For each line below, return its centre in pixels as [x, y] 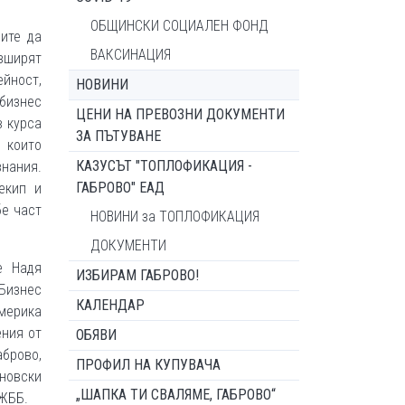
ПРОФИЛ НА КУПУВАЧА [148, 365]
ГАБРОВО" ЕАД [120, 188]
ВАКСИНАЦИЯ [131, 55]
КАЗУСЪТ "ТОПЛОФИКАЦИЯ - [164, 166]
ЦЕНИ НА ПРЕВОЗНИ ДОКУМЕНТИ [180, 114]
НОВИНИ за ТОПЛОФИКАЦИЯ [175, 217]
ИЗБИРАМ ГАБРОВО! [137, 275]
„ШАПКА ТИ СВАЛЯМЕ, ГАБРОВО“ [176, 395]
